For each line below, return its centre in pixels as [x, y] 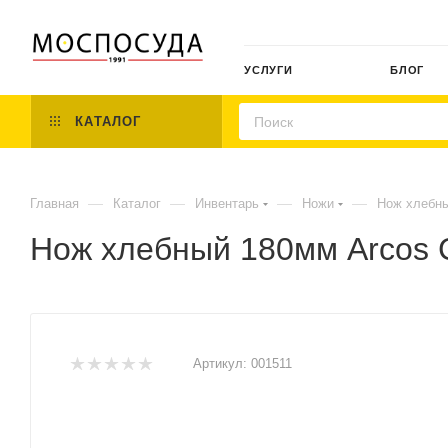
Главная [54, 203]
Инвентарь [227, 203]
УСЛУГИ [268, 70]
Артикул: [220, 363]
